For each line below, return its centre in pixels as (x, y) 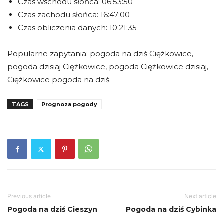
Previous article (29, 196)
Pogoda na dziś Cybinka (171, 209)
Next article (200, 196)
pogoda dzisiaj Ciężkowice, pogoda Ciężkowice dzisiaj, (108, 67)
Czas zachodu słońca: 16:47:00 (74, 15)
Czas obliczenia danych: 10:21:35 (77, 28)
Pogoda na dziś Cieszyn (52, 209)
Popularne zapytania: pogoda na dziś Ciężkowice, (100, 54)
